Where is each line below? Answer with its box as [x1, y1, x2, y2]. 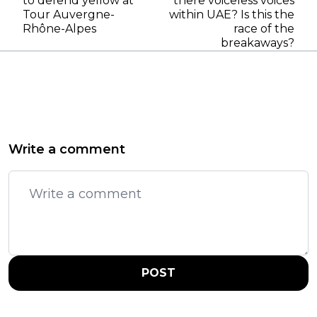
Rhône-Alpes [23, 22, 96, 36]
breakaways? [221, 36, 294, 50]
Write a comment [8, 142, 125, 158]
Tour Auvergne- [23, 8, 115, 22]
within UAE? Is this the [169, 8, 294, 22]
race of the [234, 22, 294, 36]
